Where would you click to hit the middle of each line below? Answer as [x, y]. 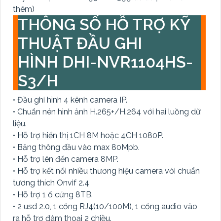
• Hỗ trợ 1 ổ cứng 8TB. [53, 194]
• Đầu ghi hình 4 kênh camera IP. [70, 100]
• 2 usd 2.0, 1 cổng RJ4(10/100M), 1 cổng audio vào [105, 206]
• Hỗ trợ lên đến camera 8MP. [66, 159]
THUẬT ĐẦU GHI [80, 43]
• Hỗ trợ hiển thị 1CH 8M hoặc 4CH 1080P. [88, 135]
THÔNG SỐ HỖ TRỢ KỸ [104, 24]
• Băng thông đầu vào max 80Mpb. [76, 147]
